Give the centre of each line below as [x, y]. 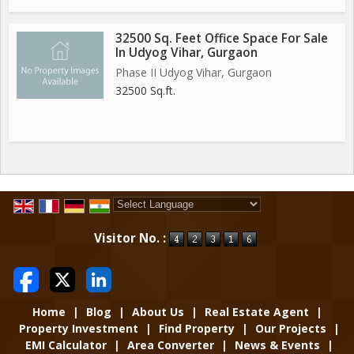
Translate [237, 221]
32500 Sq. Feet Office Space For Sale [222, 38]
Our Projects [290, 328]
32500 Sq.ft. [145, 90]
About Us [158, 311]
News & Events [277, 345]
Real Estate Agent [256, 311]
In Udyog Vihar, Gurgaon [186, 52]
